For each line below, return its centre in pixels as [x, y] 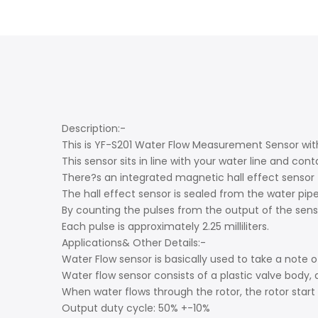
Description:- [94, 128]
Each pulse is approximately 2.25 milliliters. [165, 226]
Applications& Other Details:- [134, 242]
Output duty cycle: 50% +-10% [136, 308]
